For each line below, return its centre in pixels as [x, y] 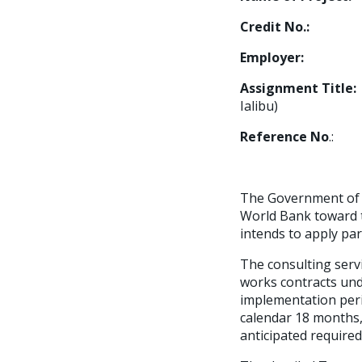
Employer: [272, 57]
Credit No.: [275, 27]
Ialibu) [259, 106]
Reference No [284, 137]
